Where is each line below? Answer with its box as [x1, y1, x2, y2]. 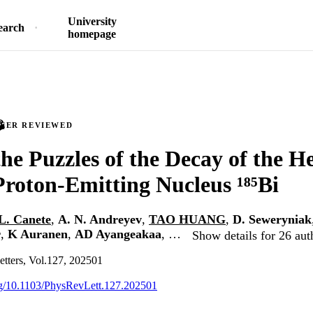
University [67, 15, 117, 27]
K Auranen [8, 227, 68, 242]
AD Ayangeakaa [75, 227, 161, 242]
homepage [68, 28, 116, 40]
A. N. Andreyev [58, 212, 142, 227]
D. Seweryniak [233, 212, 312, 227]
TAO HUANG [149, 212, 226, 227]
